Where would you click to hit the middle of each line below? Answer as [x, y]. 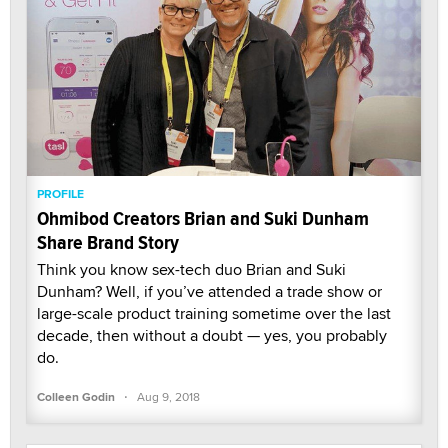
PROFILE [60, 194]
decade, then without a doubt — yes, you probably [212, 336]
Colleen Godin [76, 397]
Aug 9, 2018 [168, 397]
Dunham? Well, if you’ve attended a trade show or [209, 292]
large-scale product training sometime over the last [214, 314]
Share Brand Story [108, 243]
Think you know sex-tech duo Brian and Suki [191, 270]
